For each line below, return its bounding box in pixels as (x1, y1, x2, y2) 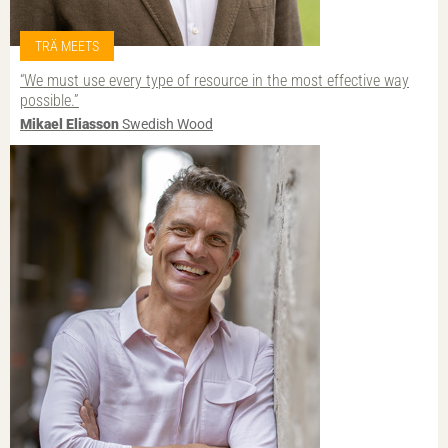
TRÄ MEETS (35, 38, 99, 55)
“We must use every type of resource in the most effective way (20, 71, 409, 91)
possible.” (20, 91, 79, 111)
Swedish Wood (119, 116, 213, 133)
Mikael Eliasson (20, 116, 119, 133)
